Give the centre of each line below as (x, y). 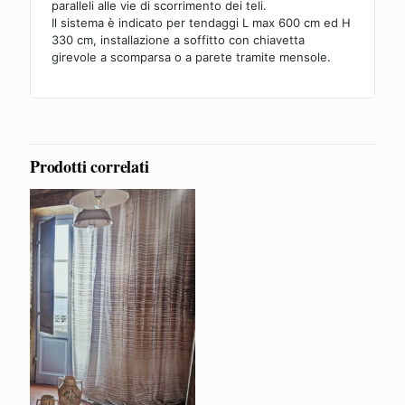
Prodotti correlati (89, 166)
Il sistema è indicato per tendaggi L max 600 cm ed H (202, 23)
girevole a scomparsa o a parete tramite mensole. (192, 57)
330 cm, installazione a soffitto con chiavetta (179, 40)
